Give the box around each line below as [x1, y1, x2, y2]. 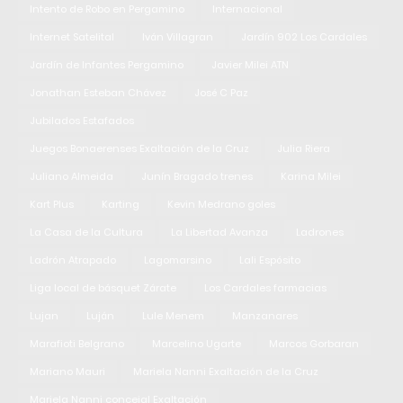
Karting [102, 196, 139, 211]
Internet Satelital [30, 29, 114, 44]
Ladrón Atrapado [30, 252, 116, 267]
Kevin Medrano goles [167, 196, 275, 211]
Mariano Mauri [30, 363, 105, 379]
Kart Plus [30, 196, 74, 211]
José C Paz [194, 85, 248, 100]
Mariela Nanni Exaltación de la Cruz [133, 363, 318, 379]
